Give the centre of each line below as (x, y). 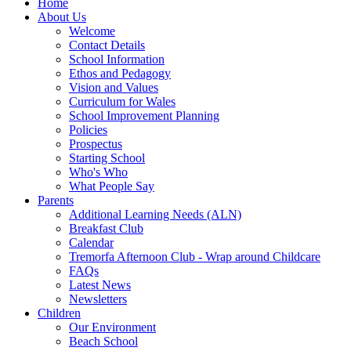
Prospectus (96, 144)
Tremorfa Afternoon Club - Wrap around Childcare (195, 257)
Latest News (100, 285)
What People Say (112, 186)
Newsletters (98, 299)
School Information (117, 60)
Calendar (91, 243)
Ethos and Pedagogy (120, 74)
